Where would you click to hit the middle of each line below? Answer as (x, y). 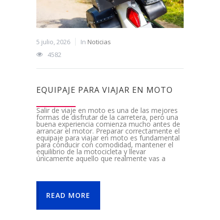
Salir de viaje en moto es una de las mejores (107, 110)
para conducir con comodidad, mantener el (105, 145)
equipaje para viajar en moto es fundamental (108, 138)
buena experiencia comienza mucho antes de (108, 124)
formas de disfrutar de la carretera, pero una (107, 117)
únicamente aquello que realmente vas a (101, 159)
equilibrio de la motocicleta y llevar (91, 152)
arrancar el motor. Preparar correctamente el (108, 131)
